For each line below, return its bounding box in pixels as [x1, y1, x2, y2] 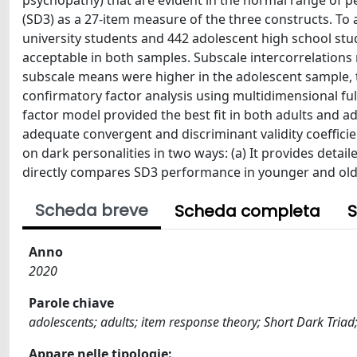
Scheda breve [35, 199, 148, 222]
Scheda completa [175, 200, 320, 222]
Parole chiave [29, 294, 114, 312]
